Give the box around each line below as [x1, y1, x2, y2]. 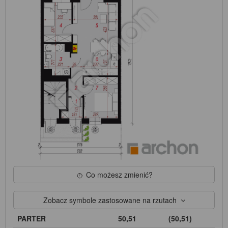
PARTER [17, 213, 46, 224]
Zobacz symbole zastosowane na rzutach [43, 195, 181, 206]
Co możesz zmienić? [85, 169, 153, 180]
